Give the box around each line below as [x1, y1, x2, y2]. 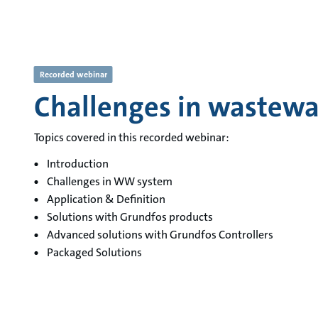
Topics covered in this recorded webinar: [33, 130, 229, 145]
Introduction [46, 156, 109, 171]
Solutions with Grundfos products [46, 209, 213, 224]
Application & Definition [46, 192, 165, 207]
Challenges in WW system [46, 174, 172, 189]
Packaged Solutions [46, 245, 142, 260]
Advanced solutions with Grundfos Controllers [46, 227, 273, 242]
